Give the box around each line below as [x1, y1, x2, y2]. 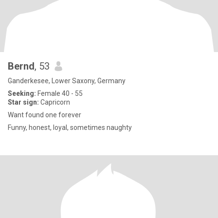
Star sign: [8, 98, 39, 106]
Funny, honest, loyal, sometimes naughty [8, 124, 132, 131]
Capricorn [39, 98, 70, 106]
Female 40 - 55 [36, 90, 83, 97]
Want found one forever [8, 111, 81, 119]
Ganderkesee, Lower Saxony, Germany [8, 77, 126, 85]
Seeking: [8, 90, 36, 97]
